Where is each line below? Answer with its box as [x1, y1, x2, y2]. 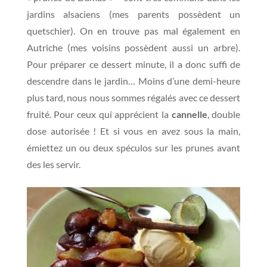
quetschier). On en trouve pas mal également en [26, 25, 241, 36]
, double [207, 108, 241, 120]
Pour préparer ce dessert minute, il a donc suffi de [26, 58, 241, 70]
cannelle [168, 108, 207, 120]
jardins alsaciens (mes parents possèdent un [26, 8, 241, 20]
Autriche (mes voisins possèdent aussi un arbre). [26, 42, 241, 53]
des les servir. [26, 159, 80, 170]
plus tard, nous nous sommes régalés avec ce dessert [26, 92, 241, 103]
